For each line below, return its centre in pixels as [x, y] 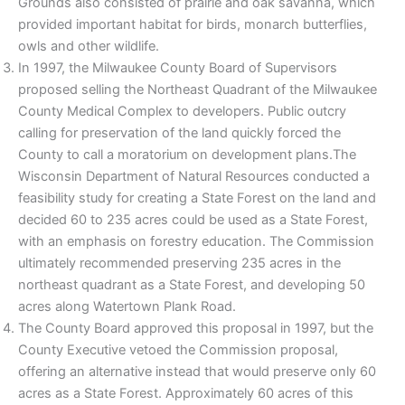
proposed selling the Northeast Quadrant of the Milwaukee [198, 89]
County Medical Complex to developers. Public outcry [182, 111]
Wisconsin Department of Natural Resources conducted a [194, 176]
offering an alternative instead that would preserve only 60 [197, 371]
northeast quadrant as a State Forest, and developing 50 [192, 284]
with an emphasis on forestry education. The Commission [196, 241]
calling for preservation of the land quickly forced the [179, 132]
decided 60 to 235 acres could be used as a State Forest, [193, 219]
